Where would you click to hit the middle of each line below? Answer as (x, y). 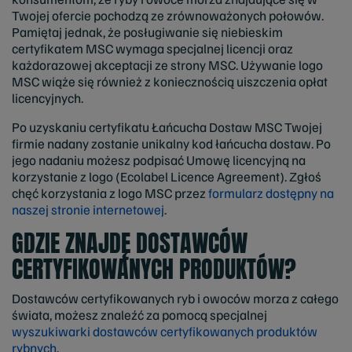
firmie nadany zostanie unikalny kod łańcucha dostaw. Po (171, 143)
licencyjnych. (48, 97)
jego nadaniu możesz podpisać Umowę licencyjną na (159, 159)
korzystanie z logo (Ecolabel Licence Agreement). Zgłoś (167, 176)
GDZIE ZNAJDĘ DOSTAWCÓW (130, 244)
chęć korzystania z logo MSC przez (110, 192)
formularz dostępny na (271, 192)
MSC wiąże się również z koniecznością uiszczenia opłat (170, 81)
